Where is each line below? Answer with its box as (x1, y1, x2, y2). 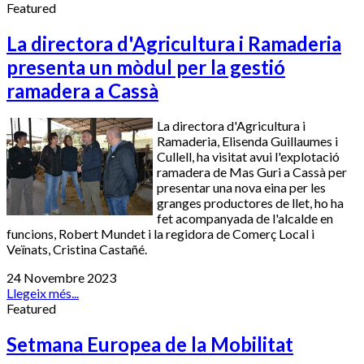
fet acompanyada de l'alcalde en (157, 210, 333, 227)
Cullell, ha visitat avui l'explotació (157, 149, 340, 165)
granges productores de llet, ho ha (157, 195, 344, 211)
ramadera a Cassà (6, 78, 158, 102)
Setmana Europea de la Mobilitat (6, 332, 293, 357)
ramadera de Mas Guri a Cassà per (157, 164, 347, 180)
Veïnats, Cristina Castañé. (6, 241, 147, 258)
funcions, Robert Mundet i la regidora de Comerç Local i (6, 226, 314, 242)
